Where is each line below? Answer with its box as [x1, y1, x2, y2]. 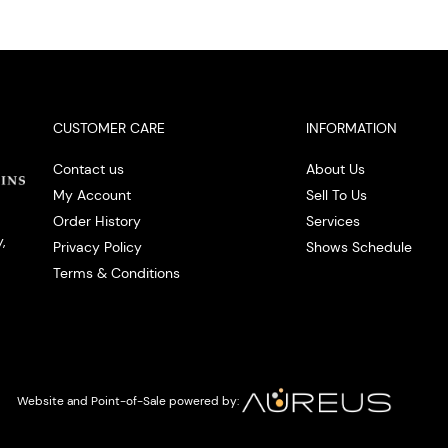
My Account [52, 186, 131, 205]
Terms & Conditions [52, 264, 180, 283]
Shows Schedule [305, 238, 412, 257]
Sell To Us [305, 186, 367, 205]
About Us [305, 160, 365, 179]
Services [305, 212, 360, 231]
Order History [52, 212, 141, 231]
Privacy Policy [52, 238, 142, 257]
